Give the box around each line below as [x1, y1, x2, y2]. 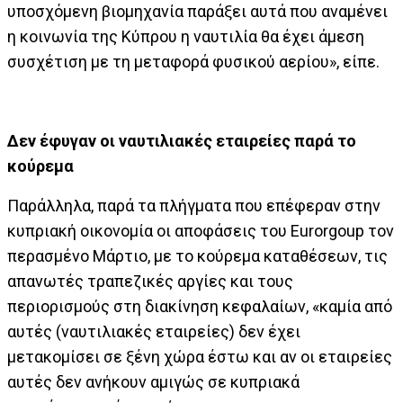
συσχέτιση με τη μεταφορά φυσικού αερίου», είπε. [7, 52, 380, 71]
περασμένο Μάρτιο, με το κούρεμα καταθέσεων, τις [7, 246, 388, 265]
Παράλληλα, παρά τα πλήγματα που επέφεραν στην [7, 196, 381, 215]
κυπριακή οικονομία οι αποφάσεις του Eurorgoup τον [7, 221, 394, 240]
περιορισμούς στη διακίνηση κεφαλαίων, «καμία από [7, 297, 392, 316]
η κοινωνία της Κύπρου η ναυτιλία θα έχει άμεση [7, 27, 364, 46]
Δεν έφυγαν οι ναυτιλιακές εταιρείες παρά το [7, 131, 356, 150]
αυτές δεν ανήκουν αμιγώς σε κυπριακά [7, 372, 300, 391]
